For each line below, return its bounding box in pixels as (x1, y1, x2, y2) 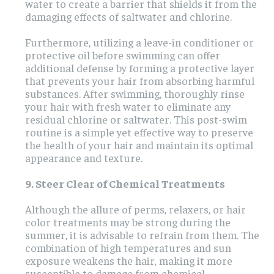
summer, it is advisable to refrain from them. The (25, 228, 259, 242)
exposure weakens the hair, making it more (25, 253, 232, 268)
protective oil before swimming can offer (25, 48, 220, 62)
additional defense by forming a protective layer (25, 61, 254, 75)
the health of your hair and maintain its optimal (25, 138, 253, 152)
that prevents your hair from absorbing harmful (25, 73, 254, 88)
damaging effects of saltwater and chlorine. (25, 9, 232, 24)
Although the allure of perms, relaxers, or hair (25, 202, 246, 217)
